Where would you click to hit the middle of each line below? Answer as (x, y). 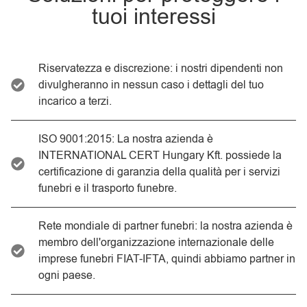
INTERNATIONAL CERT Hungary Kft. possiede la (160, 156)
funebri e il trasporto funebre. (108, 189)
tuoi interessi (153, 17)
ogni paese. (67, 276)
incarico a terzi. (75, 102)
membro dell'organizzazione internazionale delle (156, 243)
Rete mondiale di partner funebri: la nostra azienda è (165, 226)
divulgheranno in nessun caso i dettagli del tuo (151, 85)
